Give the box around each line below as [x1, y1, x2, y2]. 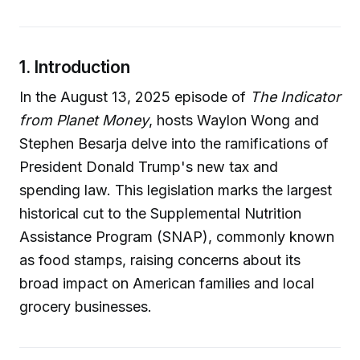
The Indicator [250, 88, 341, 106]
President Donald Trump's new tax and [19, 158, 278, 176]
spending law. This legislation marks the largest [19, 182, 332, 199]
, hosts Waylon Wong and [149, 112, 319, 129]
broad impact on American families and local [19, 275, 314, 292]
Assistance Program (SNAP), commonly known [19, 228, 334, 246]
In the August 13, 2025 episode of [19, 88, 250, 106]
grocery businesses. [19, 298, 152, 316]
